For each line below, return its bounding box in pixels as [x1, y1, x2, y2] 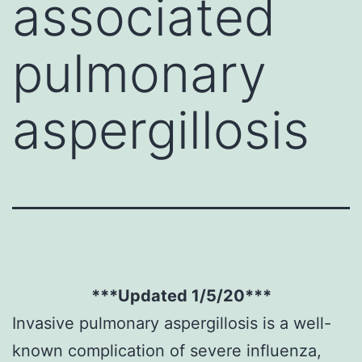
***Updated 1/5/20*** [90, 285, 271, 305]
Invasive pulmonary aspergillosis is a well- [12, 313, 331, 333]
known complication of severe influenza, [12, 340, 322, 360]
